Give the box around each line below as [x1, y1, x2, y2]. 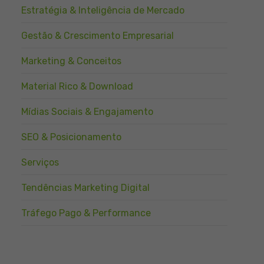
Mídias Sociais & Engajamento [21, 106, 153, 117]
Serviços [21, 157, 59, 168]
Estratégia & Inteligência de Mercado [21, 5, 184, 16]
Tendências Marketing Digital [21, 182, 150, 193]
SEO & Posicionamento [21, 131, 121, 143]
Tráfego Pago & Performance [21, 207, 151, 219]
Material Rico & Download [21, 81, 133, 92]
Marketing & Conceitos [21, 55, 121, 67]
